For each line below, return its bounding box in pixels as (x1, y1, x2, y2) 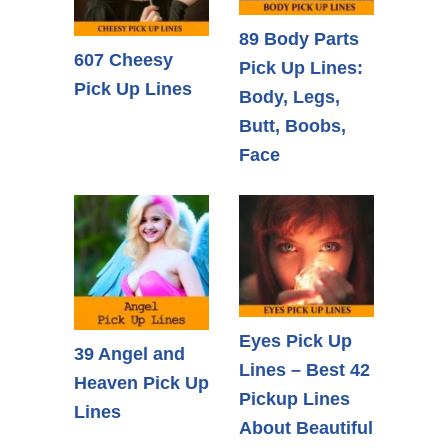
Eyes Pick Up (239, 330, 352, 351)
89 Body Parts (239, 29, 359, 50)
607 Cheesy (74, 50, 173, 71)
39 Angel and (74, 344, 185, 365)
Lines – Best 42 (239, 359, 370, 380)
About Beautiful (239, 417, 373, 438)
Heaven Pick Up (74, 373, 209, 394)
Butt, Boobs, (239, 116, 346, 137)
